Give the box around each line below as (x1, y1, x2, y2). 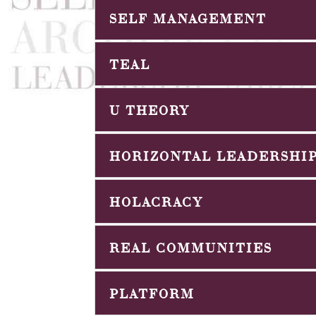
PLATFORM (109, 283, 195, 302)
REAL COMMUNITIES (109, 237, 273, 256)
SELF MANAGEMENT (109, 8, 267, 27)
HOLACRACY (109, 191, 204, 210)
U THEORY (109, 99, 190, 119)
